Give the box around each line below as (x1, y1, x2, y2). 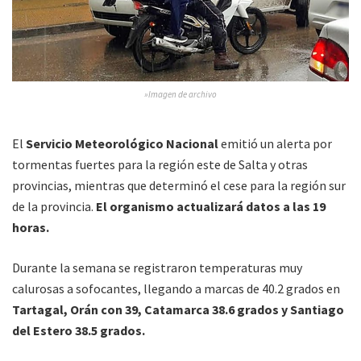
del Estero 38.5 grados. (12, 322, 145, 338)
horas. (12, 218, 49, 235)
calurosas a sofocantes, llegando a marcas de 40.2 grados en (12, 280, 340, 297)
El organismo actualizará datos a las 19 (93, 197, 326, 214)
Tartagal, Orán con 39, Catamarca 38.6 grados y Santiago (12, 301, 344, 317)
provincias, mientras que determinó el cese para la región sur (12, 176, 346, 193)
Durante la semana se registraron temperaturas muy (12, 259, 302, 276)
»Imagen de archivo (144, 88, 217, 100)
